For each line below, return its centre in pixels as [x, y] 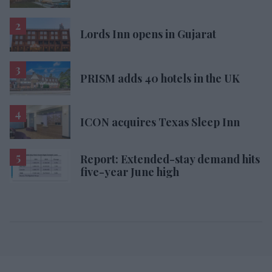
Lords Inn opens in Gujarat [148, 34]
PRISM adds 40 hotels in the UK [160, 78]
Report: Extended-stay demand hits [170, 159]
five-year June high [130, 172]
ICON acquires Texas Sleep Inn [160, 122]
